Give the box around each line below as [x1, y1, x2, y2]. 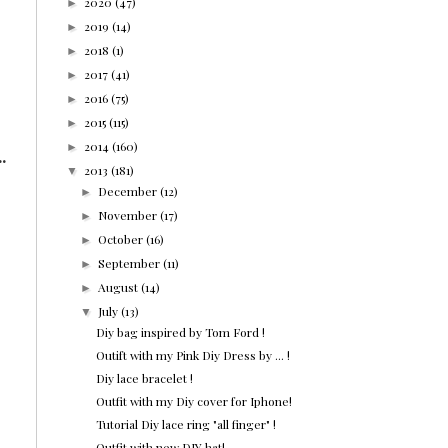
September [98, 255, 164, 272]
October [98, 231, 147, 248]
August [98, 279, 142, 296]
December [98, 183, 161, 200]
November [98, 207, 161, 224]
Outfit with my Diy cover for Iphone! [95, 393, 292, 410]
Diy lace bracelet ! [95, 370, 193, 387]
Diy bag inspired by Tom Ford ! [95, 324, 265, 341]
